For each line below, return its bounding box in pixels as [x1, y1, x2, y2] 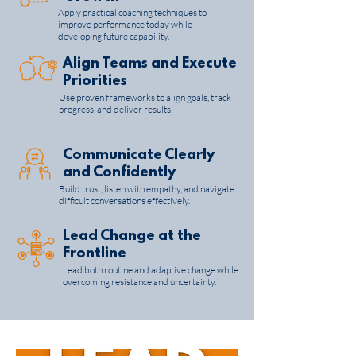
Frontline [63, 246, 126, 262]
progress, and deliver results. [59, 103, 172, 115]
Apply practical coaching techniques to [58, 6, 207, 18]
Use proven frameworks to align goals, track [59, 91, 231, 103]
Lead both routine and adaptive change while [63, 264, 238, 276]
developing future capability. [58, 30, 169, 42]
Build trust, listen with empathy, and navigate [59, 183, 234, 195]
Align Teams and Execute [63, 56, 237, 72]
